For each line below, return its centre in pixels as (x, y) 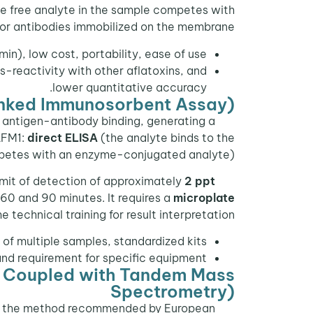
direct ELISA (63, 137)
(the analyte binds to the (166, 137)
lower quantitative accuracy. (130, 87)
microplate (204, 198)
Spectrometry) (173, 292)
